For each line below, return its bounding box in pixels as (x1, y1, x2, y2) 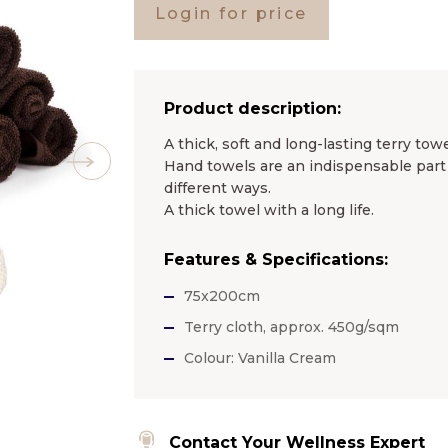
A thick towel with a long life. (163, 200, 374, 219)
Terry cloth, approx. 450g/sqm (183, 317, 399, 336)
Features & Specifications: (163, 249, 388, 269)
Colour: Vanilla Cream (183, 348, 336, 367)
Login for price (154, 3, 308, 23)
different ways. (163, 178, 271, 197)
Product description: (163, 98, 341, 118)
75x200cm (183, 286, 260, 305)
